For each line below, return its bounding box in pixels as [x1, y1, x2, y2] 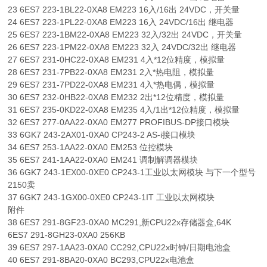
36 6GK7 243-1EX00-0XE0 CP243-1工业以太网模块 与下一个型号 [8, 167, 256, 177]
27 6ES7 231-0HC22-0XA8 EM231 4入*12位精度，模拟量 [8, 54, 225, 64]
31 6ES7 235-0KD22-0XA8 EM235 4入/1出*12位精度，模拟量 [8, 104, 240, 114]
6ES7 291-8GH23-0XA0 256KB [8, 229, 126, 240]
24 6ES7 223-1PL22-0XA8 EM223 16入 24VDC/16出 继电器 [8, 17, 234, 27]
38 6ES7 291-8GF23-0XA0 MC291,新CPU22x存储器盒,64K [8, 217, 232, 227]
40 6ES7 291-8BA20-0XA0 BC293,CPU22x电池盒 [8, 254, 195, 265]
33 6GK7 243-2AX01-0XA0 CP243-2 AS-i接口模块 [8, 129, 196, 139]
